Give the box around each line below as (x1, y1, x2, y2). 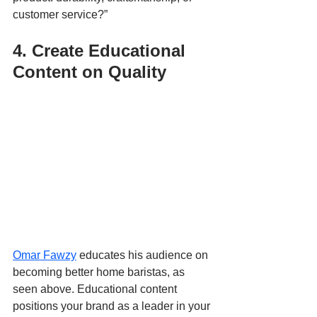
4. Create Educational (13, 41, 190, 61)
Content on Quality (13, 62, 166, 82)
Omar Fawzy (13, 249, 76, 262)
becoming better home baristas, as (13, 266, 188, 279)
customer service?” (13, 8, 108, 21)
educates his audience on (76, 249, 211, 262)
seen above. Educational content (13, 283, 180, 296)
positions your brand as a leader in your (13, 300, 213, 313)
